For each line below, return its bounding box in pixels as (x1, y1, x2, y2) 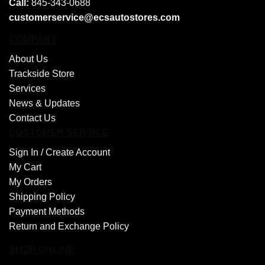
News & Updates (9, 98, 80, 108)
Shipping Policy (9, 192, 75, 202)
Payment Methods (9, 206, 85, 217)
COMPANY (9, 34, 57, 44)
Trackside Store (9, 68, 75, 79)
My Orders (9, 177, 52, 188)
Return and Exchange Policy (9, 221, 129, 232)
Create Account (46, 147, 110, 158)
